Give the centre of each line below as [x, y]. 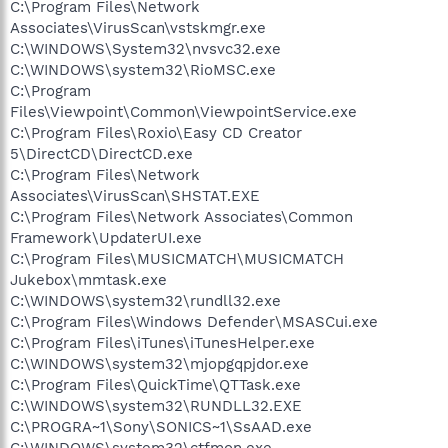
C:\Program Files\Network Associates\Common [181, 216]
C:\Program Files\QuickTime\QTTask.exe [155, 384]
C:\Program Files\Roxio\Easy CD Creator [156, 132]
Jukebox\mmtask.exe [88, 279]
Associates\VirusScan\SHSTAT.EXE [135, 195]
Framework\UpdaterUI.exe [106, 237]
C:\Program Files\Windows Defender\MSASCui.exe [194, 321]
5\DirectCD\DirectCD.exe [101, 153]
